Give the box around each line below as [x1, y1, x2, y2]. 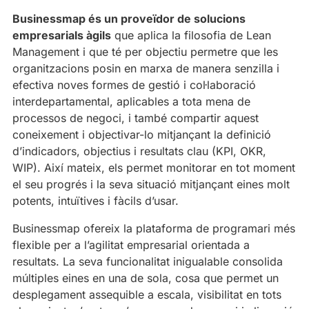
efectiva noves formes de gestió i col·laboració [12, 77, 256, 92]
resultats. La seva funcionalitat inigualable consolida [12, 254, 283, 268]
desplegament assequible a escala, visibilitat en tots [12, 287, 281, 301]
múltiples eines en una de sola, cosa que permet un [12, 270, 279, 285]
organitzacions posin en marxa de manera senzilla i [12, 61, 279, 75]
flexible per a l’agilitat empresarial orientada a [12, 237, 250, 252]
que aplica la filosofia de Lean [111, 28, 271, 42]
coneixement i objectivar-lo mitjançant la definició [12, 127, 271, 141]
